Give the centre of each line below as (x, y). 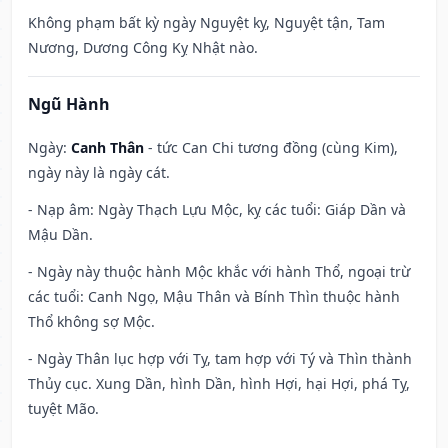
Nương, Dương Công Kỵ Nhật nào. (143, 48)
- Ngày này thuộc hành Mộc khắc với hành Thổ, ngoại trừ (219, 272)
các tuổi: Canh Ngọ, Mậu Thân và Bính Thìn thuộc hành (214, 297)
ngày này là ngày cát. (99, 173)
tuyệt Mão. (63, 409)
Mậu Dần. (60, 235)
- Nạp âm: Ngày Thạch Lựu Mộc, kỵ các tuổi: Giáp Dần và (217, 210)
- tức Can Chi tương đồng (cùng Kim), (271, 148)
